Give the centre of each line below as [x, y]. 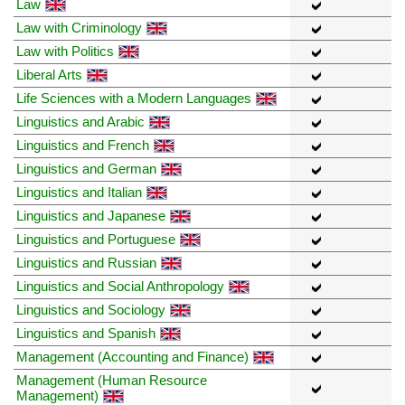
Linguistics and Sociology [91, 309]
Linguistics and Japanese [91, 215]
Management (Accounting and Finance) [132, 356]
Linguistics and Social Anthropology [120, 286]
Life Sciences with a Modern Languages [134, 98]
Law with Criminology [79, 27]
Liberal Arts [49, 74]
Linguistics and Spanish [86, 333]
